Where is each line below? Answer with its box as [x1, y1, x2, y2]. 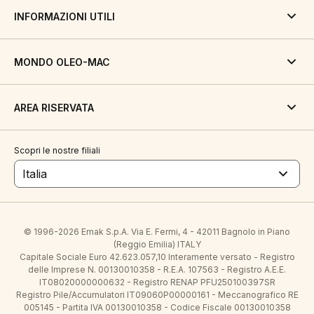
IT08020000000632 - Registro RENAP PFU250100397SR [39, 277, 275, 287]
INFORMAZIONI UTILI [14, 10, 115, 22]
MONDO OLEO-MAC [14, 55, 110, 68]
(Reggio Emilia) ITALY [113, 239, 201, 250]
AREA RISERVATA [14, 101, 94, 114]
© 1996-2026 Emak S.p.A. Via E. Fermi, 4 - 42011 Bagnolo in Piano [24, 226, 290, 237]
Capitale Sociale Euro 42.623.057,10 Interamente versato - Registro [19, 252, 295, 262]
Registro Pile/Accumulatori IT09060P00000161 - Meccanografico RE [15, 289, 299, 300]
